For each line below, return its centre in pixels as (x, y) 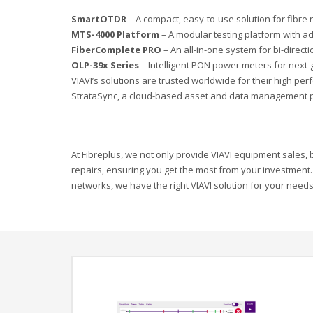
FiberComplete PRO (116, 50)
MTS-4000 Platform (115, 34)
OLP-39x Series (105, 65)
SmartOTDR (99, 19)
